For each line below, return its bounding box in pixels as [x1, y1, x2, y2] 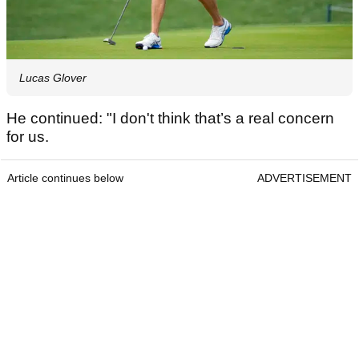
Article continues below [7, 171, 123, 185]
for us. [6, 128, 53, 146]
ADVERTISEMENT [257, 171, 352, 185]
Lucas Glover [19, 71, 87, 85]
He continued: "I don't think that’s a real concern [6, 110, 334, 127]
